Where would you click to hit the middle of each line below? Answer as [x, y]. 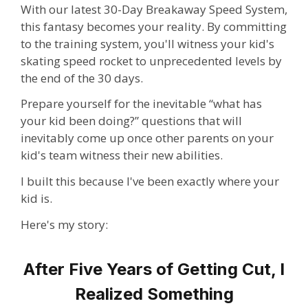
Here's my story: [64, 224]
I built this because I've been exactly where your [150, 181]
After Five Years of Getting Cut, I [154, 269]
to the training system [80, 43]
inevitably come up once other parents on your [147, 138]
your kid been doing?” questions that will [131, 121]
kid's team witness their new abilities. [122, 155]
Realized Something [154, 294]
